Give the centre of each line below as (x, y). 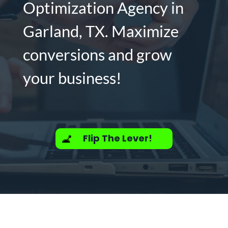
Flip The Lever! (117, 138)
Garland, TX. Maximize (101, 31)
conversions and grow (97, 54)
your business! (72, 78)
